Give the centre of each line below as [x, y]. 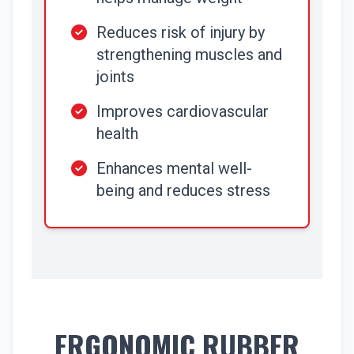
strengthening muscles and [189, 55]
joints [115, 77]
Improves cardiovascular [183, 111]
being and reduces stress [183, 190]
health [117, 134]
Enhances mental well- [174, 168]
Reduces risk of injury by [181, 32]
